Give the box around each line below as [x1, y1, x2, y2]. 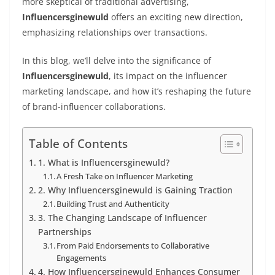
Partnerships [37, 226, 91, 238]
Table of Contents [29, 135, 128, 152]
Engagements [56, 252, 107, 264]
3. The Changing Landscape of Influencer [37, 212, 207, 224]
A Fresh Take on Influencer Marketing [56, 171, 193, 182]
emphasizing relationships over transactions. [22, 26, 207, 39]
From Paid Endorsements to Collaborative [56, 240, 210, 252]
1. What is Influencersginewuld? [37, 157, 169, 169]
